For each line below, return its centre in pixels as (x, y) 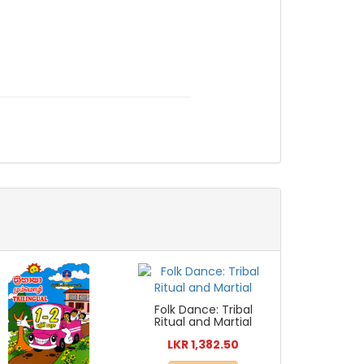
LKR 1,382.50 (204, 345)
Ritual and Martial (204, 322)
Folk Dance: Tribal (203, 310)
